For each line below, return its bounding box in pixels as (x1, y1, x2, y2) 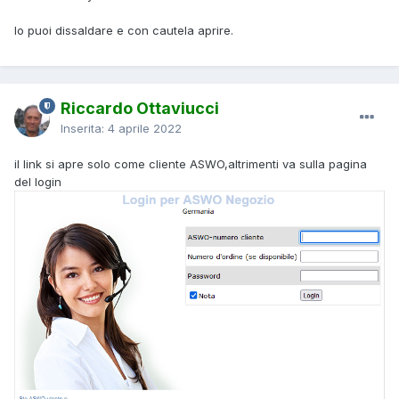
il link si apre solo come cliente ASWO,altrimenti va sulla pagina (14, 156, 367, 171)
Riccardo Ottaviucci (61, 98, 219, 118)
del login (14, 174, 61, 189)
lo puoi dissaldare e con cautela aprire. (14, 22, 233, 37)
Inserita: (61, 120, 108, 135)
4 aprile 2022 (108, 120, 182, 135)
